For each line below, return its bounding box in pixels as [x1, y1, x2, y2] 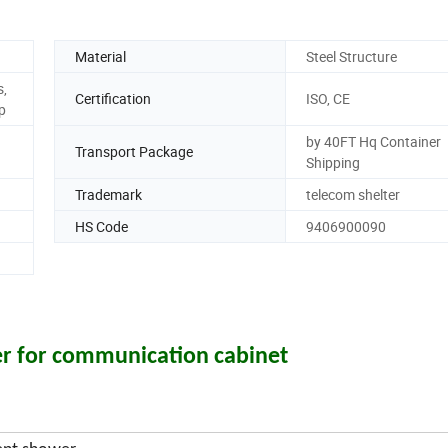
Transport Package [75, 142, 193, 162]
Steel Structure [306, 46, 397, 66]
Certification [75, 89, 151, 109]
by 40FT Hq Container [306, 131, 441, 151]
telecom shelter [306, 184, 400, 204]
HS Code [75, 216, 128, 236]
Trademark [75, 184, 142, 204]
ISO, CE [306, 89, 350, 109]
